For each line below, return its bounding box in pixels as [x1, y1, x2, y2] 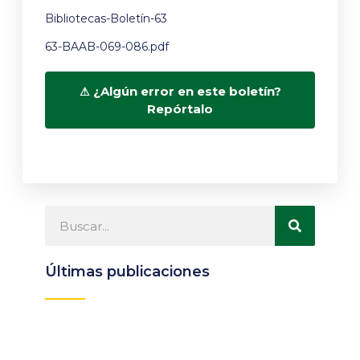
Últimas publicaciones [45, 263, 210, 281]
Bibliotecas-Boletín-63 [45, 10, 167, 26]
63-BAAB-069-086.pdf [45, 39, 169, 55]
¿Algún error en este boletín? [92, 84, 281, 100]
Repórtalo [147, 101, 213, 117]
